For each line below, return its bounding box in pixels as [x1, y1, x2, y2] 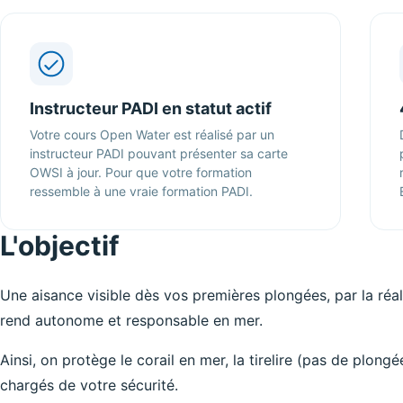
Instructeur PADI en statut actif [30, 99, 272, 118]
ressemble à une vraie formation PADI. [30, 184, 253, 199]
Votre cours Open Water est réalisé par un [30, 127, 274, 142]
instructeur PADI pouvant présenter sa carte [30, 146, 288, 161]
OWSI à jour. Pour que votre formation [30, 165, 252, 180]
